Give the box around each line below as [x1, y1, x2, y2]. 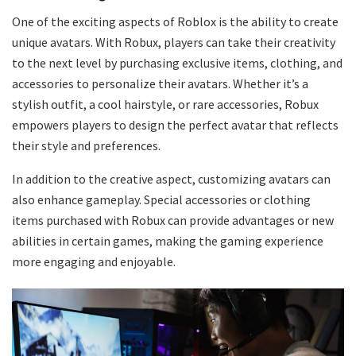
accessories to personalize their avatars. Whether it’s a [12, 75, 308, 91]
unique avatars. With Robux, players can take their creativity [12, 33, 335, 50]
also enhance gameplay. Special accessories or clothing [12, 191, 311, 207]
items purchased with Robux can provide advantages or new [12, 211, 334, 228]
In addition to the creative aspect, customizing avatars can [12, 170, 331, 187]
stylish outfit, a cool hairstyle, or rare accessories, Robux [12, 95, 319, 112]
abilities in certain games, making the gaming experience [12, 232, 323, 249]
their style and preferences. [12, 137, 161, 153]
